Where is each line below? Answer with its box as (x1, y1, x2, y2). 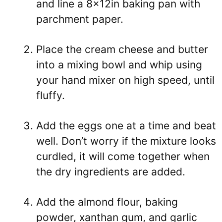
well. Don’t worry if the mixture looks (36, 135, 216, 147)
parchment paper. (36, 13, 123, 25)
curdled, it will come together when (36, 150, 210, 163)
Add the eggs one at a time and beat (36, 119, 216, 132)
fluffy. (36, 89, 65, 102)
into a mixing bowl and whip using (36, 58, 202, 71)
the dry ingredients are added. (36, 166, 185, 178)
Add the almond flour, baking (36, 196, 178, 208)
